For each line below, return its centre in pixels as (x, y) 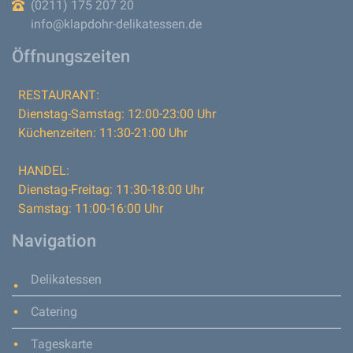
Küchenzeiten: (57, 132)
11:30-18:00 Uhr (158, 189)
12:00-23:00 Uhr (170, 113)
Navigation (54, 240)
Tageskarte (61, 344)
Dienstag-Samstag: (71, 113)
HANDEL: (44, 170)
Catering (54, 311)
